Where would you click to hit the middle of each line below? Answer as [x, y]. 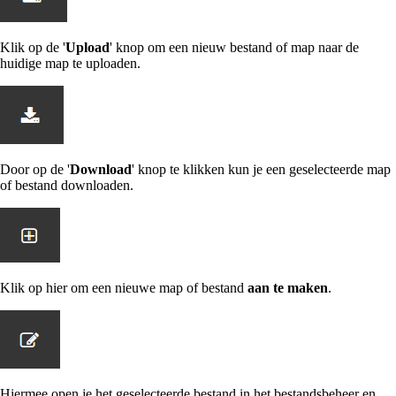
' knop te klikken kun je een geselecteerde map [261, 169]
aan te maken [288, 288]
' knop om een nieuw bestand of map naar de [234, 47]
